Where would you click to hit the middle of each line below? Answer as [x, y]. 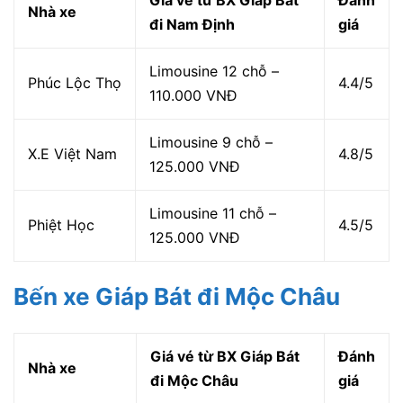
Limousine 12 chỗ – [214, 71]
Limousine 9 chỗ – [211, 142]
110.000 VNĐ [193, 95]
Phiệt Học [61, 224]
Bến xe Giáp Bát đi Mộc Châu [177, 296]
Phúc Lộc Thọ [75, 82]
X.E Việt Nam [72, 153]
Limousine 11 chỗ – [213, 213]
